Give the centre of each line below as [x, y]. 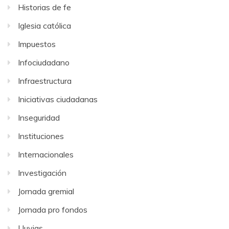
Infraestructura [45, 81]
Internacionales [46, 155]
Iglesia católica [44, 26]
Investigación [42, 173]
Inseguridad [39, 118]
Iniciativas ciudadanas [58, 99]
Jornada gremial [46, 191]
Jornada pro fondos [53, 210]
